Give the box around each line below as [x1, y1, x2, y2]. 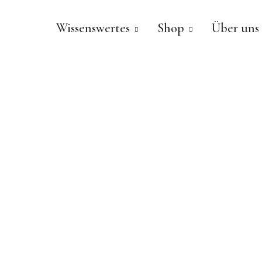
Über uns [212, 20, 259, 36]
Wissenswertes [56, 20, 130, 36]
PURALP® [35, 78, 144, 108]
